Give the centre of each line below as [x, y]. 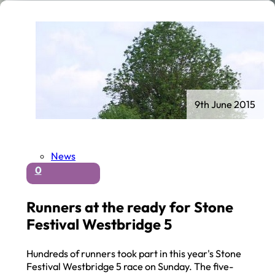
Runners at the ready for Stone [130, 207]
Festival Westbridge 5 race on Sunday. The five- [130, 267]
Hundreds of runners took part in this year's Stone [134, 254]
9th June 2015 [225, 104]
